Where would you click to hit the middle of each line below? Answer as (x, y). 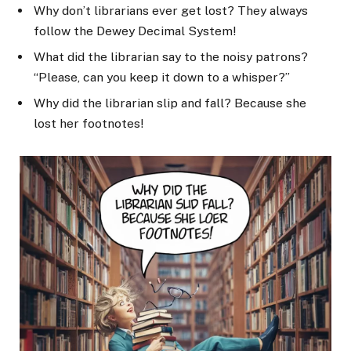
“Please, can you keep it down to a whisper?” (162, 78)
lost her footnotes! (89, 123)
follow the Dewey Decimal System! (135, 31)
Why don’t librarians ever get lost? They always (171, 11)
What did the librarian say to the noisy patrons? (171, 57)
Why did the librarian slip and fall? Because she (170, 103)
